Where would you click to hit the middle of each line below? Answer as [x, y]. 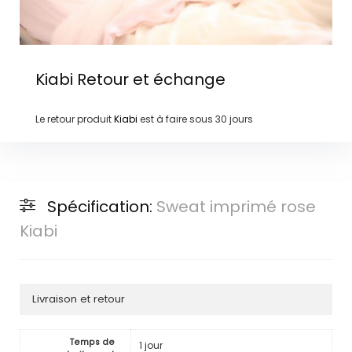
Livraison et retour [78, 299]
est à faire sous [176, 119]
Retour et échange [149, 79]
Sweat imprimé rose [236, 207]
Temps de [92, 342]
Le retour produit [74, 119]
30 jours [234, 119]
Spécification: [101, 207]
